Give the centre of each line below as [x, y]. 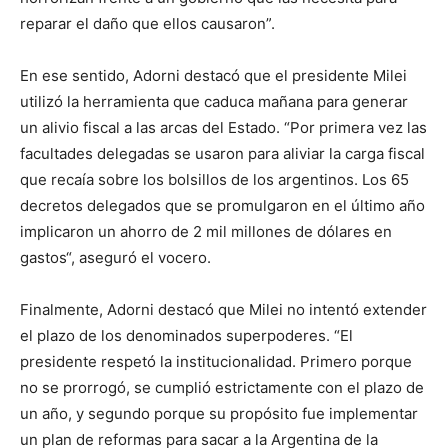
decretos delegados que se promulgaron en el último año [222, 206]
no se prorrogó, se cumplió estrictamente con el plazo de [222, 388]
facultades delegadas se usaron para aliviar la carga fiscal [222, 154]
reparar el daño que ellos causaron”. [147, 24]
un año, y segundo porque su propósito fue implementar [219, 414]
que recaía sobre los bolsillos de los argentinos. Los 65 [214, 180]
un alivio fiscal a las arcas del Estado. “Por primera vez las [223, 128]
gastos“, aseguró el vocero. [115, 258]
